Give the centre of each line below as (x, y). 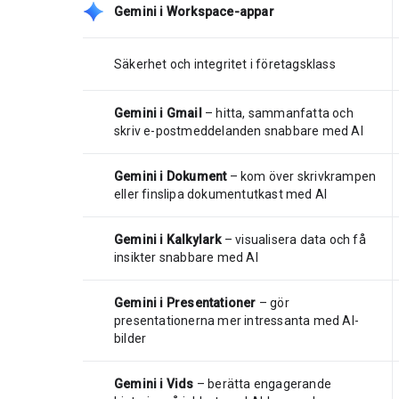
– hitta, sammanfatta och (277, 113)
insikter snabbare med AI (186, 257)
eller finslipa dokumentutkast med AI (221, 194)
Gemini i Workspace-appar (194, 11)
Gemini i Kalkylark (168, 239)
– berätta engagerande (263, 383)
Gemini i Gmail (158, 113)
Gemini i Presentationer (185, 302)
